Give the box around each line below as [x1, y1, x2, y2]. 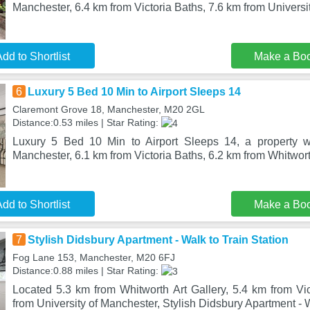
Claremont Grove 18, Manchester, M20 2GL [12, 104, 205, 115]
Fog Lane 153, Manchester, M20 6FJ [12, 252, 175, 263]
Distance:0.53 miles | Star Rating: [12, 117, 161, 128]
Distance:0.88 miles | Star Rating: [12, 265, 161, 276]
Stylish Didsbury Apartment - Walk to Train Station [27, 234, 289, 246]
